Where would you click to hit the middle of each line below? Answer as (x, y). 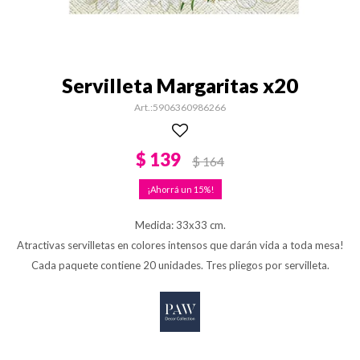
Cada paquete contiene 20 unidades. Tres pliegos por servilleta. (180, 265)
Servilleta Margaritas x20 (180, 85)
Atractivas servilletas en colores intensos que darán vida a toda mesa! (180, 245)
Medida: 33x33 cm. (180, 225)
